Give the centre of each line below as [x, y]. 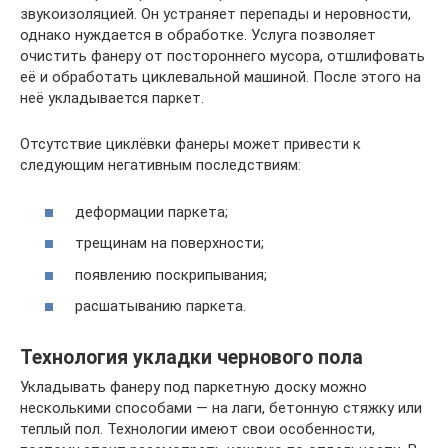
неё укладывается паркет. [112, 98]
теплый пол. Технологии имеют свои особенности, [197, 429]
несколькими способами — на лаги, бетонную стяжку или [221, 408]
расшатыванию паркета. [160, 306]
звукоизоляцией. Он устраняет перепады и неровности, [215, 14]
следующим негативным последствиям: [160, 165]
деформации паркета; [151, 211]
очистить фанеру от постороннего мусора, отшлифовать [222, 56]
